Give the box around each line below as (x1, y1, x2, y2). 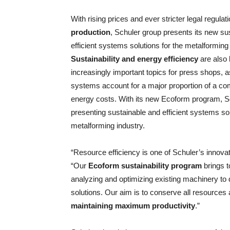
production (71, 28, 110, 36)
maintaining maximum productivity (71, 201, 195, 210)
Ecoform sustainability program (88, 161, 202, 170)
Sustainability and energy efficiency (71, 54, 198, 63)
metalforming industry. (71, 121, 145, 130)
